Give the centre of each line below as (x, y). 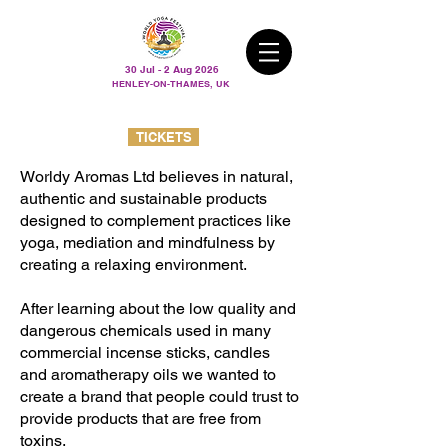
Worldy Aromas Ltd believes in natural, (156, 176)
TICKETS (163, 137)
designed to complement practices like (155, 220)
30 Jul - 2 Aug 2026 (171, 69)
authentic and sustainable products (143, 198)
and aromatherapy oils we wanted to (148, 374)
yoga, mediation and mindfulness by (147, 242)
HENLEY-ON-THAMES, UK (171, 83)
